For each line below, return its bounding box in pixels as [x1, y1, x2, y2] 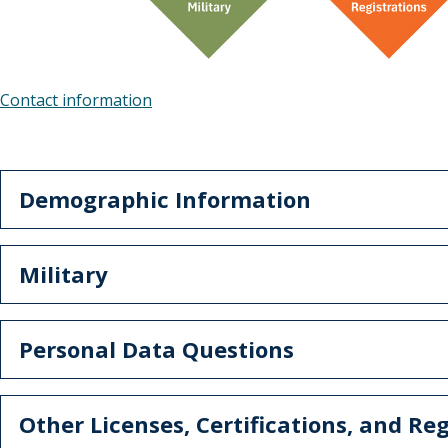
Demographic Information [19, 184, 311, 215]
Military [19, 259, 108, 290]
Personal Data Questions [19, 334, 294, 365]
